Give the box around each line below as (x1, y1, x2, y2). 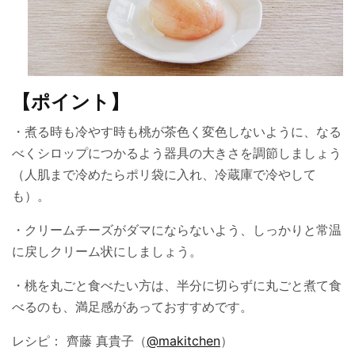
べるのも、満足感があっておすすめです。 (12, 299, 253, 315)
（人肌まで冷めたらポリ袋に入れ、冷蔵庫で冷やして (12, 166, 316, 183)
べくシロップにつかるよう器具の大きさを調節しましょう (12, 145, 342, 162)
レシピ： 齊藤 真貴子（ (12, 333, 147, 349)
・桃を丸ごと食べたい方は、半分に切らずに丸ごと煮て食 (12, 277, 342, 294)
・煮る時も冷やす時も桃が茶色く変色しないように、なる (12, 124, 342, 140)
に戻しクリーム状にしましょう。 (12, 243, 202, 260)
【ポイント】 (12, 90, 129, 114)
